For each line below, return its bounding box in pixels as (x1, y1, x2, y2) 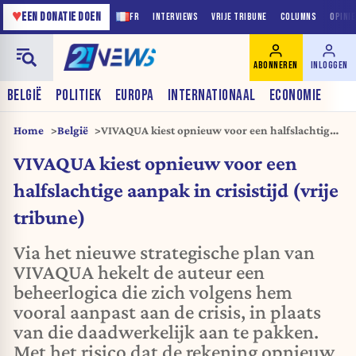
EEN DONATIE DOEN (21, 10, 102, 24)
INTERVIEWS (153, 10, 199, 23)
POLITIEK (55, 87, 102, 106)
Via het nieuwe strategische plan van (14, 241, 315, 264)
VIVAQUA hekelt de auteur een (14, 261, 265, 284)
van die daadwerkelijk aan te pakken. (14, 320, 319, 343)
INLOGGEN (310, 59, 348, 72)
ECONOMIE (269, 87, 322, 106)
